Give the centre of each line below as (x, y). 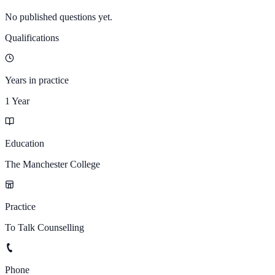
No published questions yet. (59, 17)
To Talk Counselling (45, 227)
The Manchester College (52, 164)
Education (25, 143)
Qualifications (32, 37)
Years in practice (37, 80)
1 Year (17, 101)
